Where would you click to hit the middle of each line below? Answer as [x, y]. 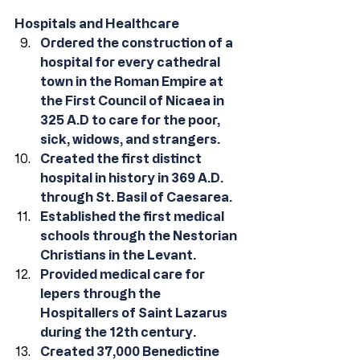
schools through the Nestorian [140, 235]
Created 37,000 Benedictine [131, 351]
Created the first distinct [122, 158]
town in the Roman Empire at [133, 81]
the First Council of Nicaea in [133, 100]
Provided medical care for [124, 274]
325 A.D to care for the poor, [131, 120]
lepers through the [102, 293]
